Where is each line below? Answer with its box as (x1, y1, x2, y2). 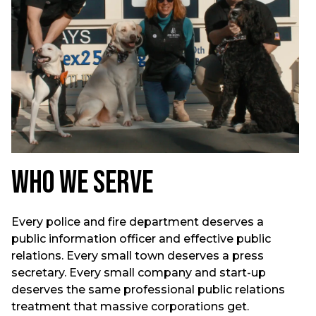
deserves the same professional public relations (11, 283, 285, 297)
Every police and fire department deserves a (11, 215, 264, 229)
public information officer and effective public (11, 232, 271, 246)
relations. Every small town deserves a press (11, 249, 264, 263)
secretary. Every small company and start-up (11, 266, 266, 280)
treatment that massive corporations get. (11, 300, 249, 314)
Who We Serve (11, 164, 153, 203)
